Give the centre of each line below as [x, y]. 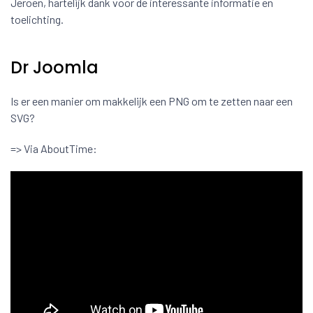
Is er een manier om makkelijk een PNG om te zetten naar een [152, 101]
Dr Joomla [54, 67]
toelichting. [37, 19]
